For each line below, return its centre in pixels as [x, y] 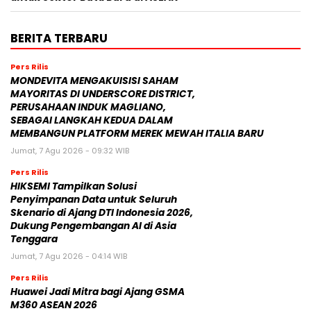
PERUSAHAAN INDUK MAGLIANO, [88, 108]
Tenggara [34, 239]
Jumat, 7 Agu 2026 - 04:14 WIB [69, 257]
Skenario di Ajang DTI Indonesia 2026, [102, 213]
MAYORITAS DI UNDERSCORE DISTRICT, [103, 94]
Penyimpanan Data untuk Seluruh [94, 200]
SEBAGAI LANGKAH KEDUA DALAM [92, 121]
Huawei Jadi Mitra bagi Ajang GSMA [98, 292]
